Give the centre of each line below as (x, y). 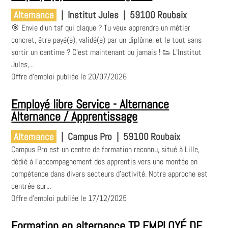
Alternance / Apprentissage (75, 117)
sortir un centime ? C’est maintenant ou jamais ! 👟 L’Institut (107, 52)
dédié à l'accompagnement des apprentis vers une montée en (105, 162)
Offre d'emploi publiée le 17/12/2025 (69, 198)
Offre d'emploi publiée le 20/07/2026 (69, 77)
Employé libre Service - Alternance (90, 104)
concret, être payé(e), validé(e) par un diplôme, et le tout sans (107, 40)
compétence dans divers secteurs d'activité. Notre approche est (110, 174)
